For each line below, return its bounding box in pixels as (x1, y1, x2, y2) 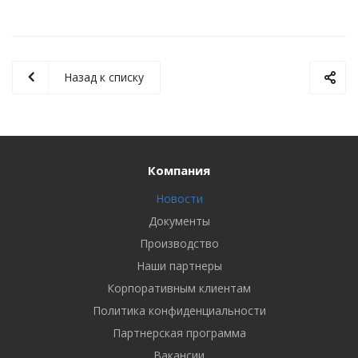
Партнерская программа (112, 325, 246, 340)
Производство (139, 236, 219, 251)
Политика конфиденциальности (92, 303, 266, 318)
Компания (148, 162, 210, 178)
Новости (155, 191, 203, 206)
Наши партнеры (136, 258, 222, 273)
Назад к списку (64, 70, 144, 85)
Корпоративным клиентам (107, 280, 251, 296)
